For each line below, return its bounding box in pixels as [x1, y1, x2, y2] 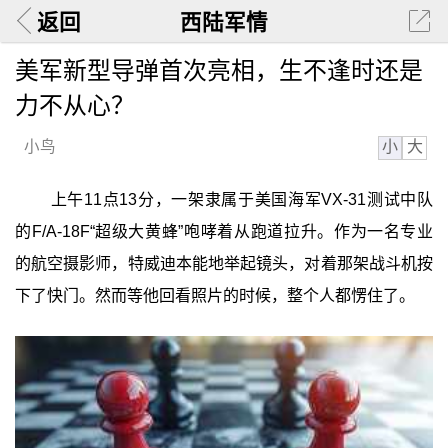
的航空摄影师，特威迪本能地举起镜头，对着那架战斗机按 [14, 255, 434, 273]
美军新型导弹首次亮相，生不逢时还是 [14, 56, 423, 84]
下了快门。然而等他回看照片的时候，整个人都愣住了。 [14, 287, 415, 305]
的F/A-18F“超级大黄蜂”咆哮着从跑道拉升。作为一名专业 [14, 223, 434, 241]
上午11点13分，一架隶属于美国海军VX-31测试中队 [50, 191, 434, 209]
